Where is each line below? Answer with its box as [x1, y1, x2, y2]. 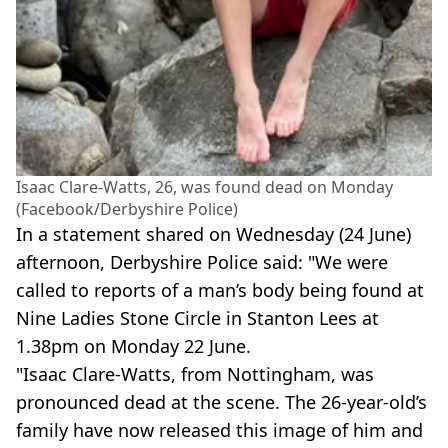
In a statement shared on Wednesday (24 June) [16, 221, 411, 246]
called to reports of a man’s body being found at [16, 277, 424, 302]
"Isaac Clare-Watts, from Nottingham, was [16, 361, 374, 386]
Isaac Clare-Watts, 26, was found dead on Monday [16, 175, 393, 198]
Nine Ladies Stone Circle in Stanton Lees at [16, 305, 379, 330]
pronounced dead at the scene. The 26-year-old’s [16, 389, 427, 414]
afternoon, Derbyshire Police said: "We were [16, 249, 388, 274]
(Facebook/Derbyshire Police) [16, 197, 238, 220]
